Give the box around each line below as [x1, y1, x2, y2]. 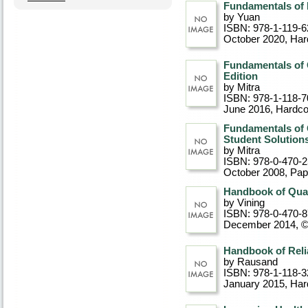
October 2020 [223, 34, 285, 45]
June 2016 [223, 104, 270, 115]
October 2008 [223, 167, 285, 178]
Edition [223, 71, 258, 82]
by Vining [223, 197, 265, 208]
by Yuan [223, 12, 260, 23]
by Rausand [223, 256, 278, 267]
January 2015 [223, 278, 285, 289]
